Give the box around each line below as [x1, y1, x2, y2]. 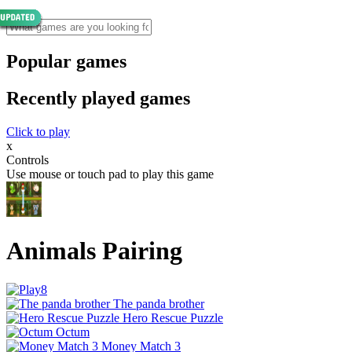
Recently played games [6, 87, 190, 108]
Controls [6, 152, 49, 167]
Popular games [6, 50, 126, 71]
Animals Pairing [6, 236, 182, 266]
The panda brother [113, 296, 204, 310]
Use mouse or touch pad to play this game [6, 167, 214, 181]
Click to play [6, 124, 70, 138]
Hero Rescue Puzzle [123, 310, 223, 324]
